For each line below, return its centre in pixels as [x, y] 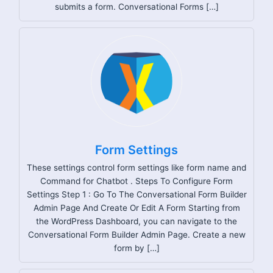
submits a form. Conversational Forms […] [136, 6]
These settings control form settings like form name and [136, 167]
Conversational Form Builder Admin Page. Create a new [136, 234]
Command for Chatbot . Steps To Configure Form [136, 181]
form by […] [136, 248]
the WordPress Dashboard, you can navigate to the [136, 221]
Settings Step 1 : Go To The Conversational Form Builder [136, 194]
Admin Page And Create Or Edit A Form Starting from [136, 207]
